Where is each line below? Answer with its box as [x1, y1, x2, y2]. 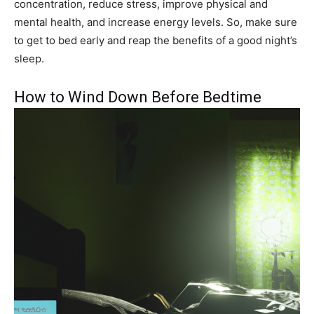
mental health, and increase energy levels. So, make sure [14, 15, 297, 29]
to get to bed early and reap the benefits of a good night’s [14, 34, 297, 48]
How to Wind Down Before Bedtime [14, 88, 261, 107]
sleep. [14, 52, 44, 66]
